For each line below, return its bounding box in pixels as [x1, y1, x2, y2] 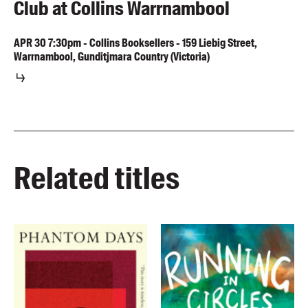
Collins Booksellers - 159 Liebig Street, [89, 35, 257, 50]
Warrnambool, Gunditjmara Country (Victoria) [14, 49, 210, 64]
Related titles [14, 159, 179, 199]
